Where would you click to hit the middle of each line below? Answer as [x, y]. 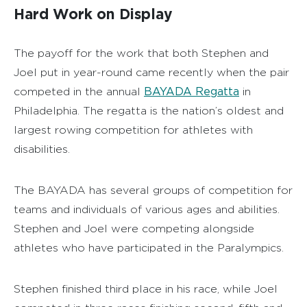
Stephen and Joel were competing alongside [134, 229]
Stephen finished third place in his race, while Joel [146, 289]
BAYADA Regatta [192, 92]
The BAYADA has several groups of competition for [153, 191]
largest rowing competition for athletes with [133, 130]
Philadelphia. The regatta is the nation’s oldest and [149, 111]
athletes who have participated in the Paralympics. [149, 248]
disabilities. [42, 149]
